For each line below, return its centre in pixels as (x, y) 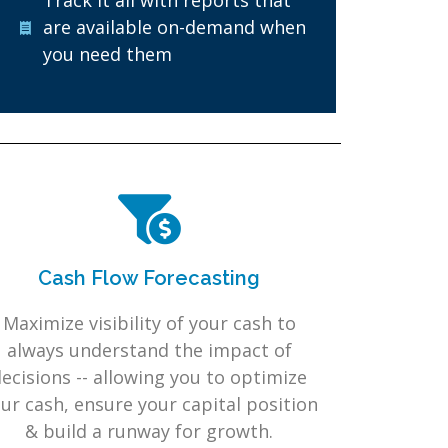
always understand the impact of (149, 350)
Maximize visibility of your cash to (149, 323)
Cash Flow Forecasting (149, 278)
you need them (107, 54)
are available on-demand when (174, 27)
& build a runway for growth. (149, 431)
